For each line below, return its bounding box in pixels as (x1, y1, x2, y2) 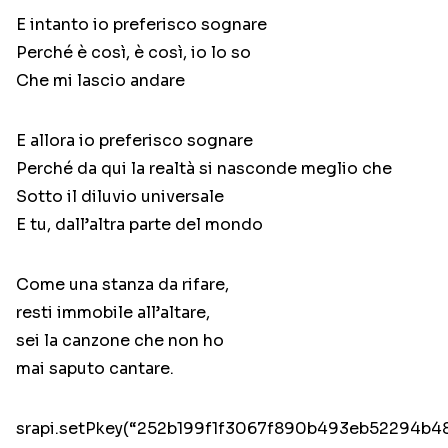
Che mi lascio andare (16, 70, 185, 92)
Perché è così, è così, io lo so (16, 42, 251, 64)
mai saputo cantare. (16, 358, 174, 380)
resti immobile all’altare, (16, 302, 210, 324)
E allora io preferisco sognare (16, 130, 253, 152)
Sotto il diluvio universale (16, 186, 224, 208)
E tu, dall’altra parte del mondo (16, 214, 263, 236)
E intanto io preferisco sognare (16, 14, 267, 36)
